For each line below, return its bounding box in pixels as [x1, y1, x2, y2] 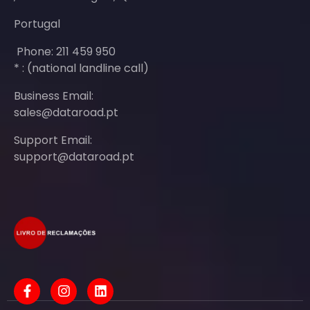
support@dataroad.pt [14, 149, 134, 165]
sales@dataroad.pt [14, 104, 118, 121]
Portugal [14, 16, 60, 33]
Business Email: [14, 88, 93, 104]
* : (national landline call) [14, 60, 149, 77]
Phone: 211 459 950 [14, 44, 116, 60]
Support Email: [14, 132, 92, 149]
